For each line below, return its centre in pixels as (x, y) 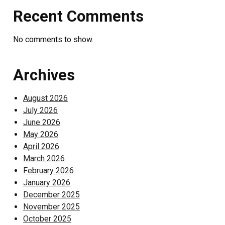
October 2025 (47, 219)
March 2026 (44, 158)
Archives (44, 75)
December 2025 (51, 195)
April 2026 (41, 146)
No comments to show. (53, 39)
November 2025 (51, 207)
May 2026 (41, 134)
